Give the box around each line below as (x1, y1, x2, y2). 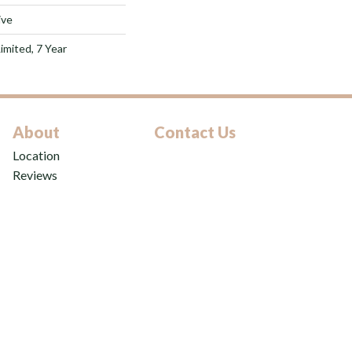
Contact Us (154, 122, 236, 141)
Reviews (13, 167, 57, 182)
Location (13, 147, 60, 163)
